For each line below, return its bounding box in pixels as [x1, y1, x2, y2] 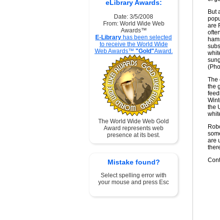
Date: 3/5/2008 [114, 13, 153, 20]
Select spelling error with [101, 172, 166, 179]
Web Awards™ [94, 48, 136, 55]
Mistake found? [107, 158, 160, 166]
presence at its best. [107, 132, 160, 138]
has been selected [121, 34, 172, 41]
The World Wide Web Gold [98, 118, 169, 125]
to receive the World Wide [99, 41, 168, 48]
